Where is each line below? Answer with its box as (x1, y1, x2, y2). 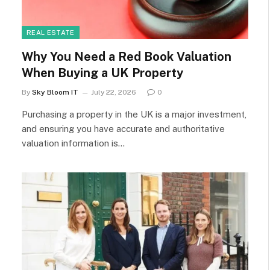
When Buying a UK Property (22, 66, 186, 80)
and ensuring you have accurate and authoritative (22, 124, 225, 134)
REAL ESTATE (27, 29, 75, 36)
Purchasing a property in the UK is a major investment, (22, 109, 246, 119)
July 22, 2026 (91, 88, 136, 96)
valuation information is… (22, 138, 125, 148)
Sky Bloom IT (32, 88, 78, 96)
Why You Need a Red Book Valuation (22, 49, 231, 64)
